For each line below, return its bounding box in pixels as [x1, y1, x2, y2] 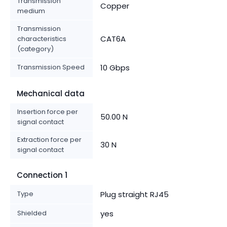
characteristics [17, 33, 66, 44]
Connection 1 [17, 169, 67, 180]
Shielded [17, 208, 47, 218]
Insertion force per [17, 106, 78, 117]
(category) [17, 44, 54, 54]
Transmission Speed [17, 62, 85, 72]
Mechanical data [17, 88, 85, 99]
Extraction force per [17, 134, 82, 144]
